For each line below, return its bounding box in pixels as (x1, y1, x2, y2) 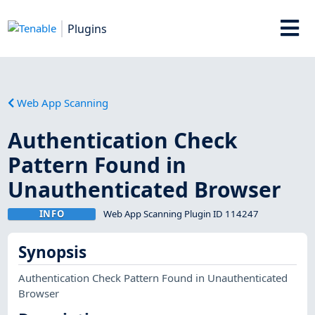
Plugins (67, 20, 108, 37)
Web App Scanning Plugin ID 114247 (103, 207, 259, 220)
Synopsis (18, 241, 87, 264)
